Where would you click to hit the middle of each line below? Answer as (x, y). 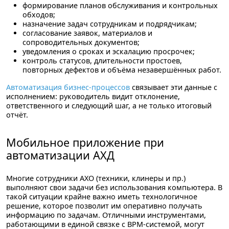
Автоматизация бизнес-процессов (68, 87)
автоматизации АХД (60, 155)
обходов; (39, 14)
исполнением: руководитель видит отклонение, (93, 96)
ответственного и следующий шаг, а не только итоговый (109, 105)
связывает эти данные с (174, 87)
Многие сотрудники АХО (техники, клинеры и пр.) (96, 178)
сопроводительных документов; (81, 42)
